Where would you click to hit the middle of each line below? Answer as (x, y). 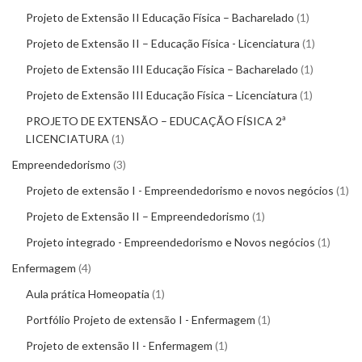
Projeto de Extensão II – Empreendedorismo (138, 217)
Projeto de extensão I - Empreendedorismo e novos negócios (180, 191)
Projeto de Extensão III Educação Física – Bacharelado (162, 69)
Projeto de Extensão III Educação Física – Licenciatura (162, 95)
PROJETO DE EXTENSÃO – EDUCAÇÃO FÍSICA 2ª (156, 121)
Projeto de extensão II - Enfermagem (119, 346)
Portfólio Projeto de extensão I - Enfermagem (141, 320)
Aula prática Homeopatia (88, 294)
